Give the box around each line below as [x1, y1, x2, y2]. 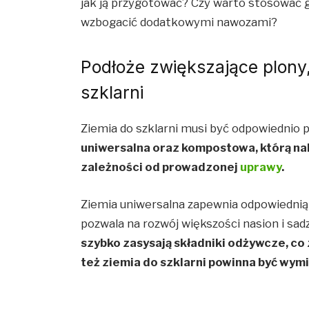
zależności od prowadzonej [81, 160, 241, 175]
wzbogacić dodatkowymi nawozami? [81, 14, 278, 29]
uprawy [240, 160, 282, 175]
